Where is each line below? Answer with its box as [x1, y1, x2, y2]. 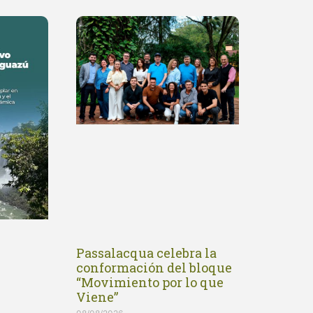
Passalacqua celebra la [75, 245, 217, 262]
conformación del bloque [75, 259, 232, 277]
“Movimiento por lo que [75, 274, 224, 291]
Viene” [75, 289, 118, 306]
